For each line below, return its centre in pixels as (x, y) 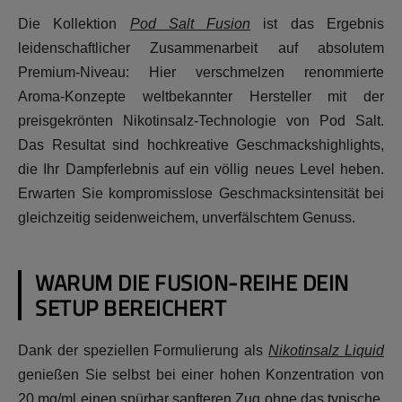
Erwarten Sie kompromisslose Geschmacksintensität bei (201, 193)
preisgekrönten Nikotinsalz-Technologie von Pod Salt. (201, 120)
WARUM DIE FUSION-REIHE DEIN (192, 282)
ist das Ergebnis (318, 23)
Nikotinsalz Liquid (327, 350)
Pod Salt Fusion (190, 23)
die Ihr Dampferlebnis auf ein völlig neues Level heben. (201, 169)
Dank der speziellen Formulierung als (144, 350)
